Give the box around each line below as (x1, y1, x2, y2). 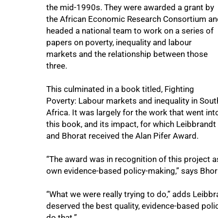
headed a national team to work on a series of (46, 26, 214, 36)
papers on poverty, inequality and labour (46, 37, 192, 47)
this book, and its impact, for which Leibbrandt (46, 119, 216, 129)
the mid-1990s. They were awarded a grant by (46, 2, 214, 12)
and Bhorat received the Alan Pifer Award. (46, 131, 199, 141)
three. (46, 61, 67, 71)
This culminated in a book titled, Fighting (46, 84, 194, 94)
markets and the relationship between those (46, 49, 208, 59)
